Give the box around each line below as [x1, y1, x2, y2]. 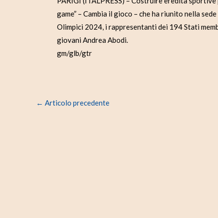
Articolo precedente [43, 98, 109, 108]
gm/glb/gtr [57, 49, 92, 58]
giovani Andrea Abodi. [57, 36, 128, 45]
